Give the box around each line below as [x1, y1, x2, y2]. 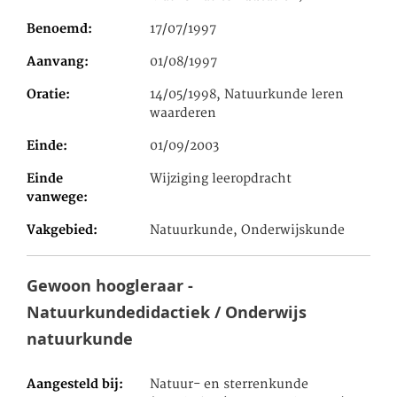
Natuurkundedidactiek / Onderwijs [27, 300, 307, 323]
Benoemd [27, 21, 88, 38]
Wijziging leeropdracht [150, 171, 292, 188]
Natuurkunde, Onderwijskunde [150, 222, 346, 239]
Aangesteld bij [27, 376, 119, 393]
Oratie [27, 87, 66, 104]
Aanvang [27, 54, 84, 71]
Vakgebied [27, 222, 93, 239]
